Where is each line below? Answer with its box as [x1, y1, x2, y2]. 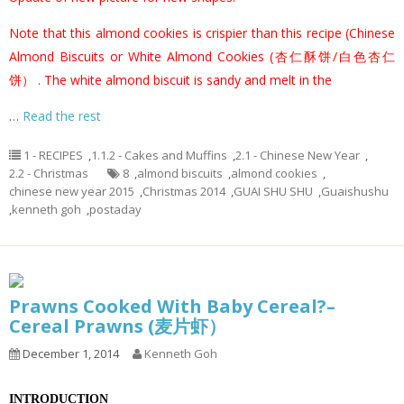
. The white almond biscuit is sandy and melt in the [34, 70, 332, 88]
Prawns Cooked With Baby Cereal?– [9, 293, 335, 318]
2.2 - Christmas [9, 164, 88, 181]
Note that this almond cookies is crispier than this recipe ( [9, 23, 349, 41]
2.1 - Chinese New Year [235, 146, 360, 163]
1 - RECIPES [23, 146, 83, 163]
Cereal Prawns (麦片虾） [9, 313, 226, 338]
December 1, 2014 [20, 344, 119, 362]
